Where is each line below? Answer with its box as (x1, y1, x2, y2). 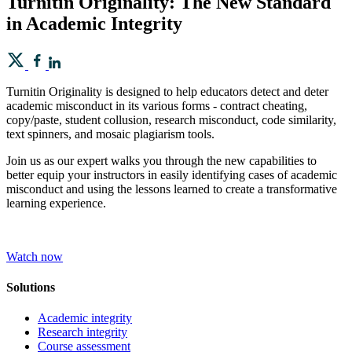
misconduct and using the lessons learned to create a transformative (6, 181, 337, 196)
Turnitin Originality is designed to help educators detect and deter (6, 84, 328, 98)
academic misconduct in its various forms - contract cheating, (6, 98, 307, 112)
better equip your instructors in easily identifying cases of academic (6, 167, 337, 181)
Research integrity (38, 325, 127, 339)
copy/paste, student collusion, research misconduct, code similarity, (6, 112, 336, 126)
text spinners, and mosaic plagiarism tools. (6, 126, 214, 141)
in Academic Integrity (6, 13, 182, 34)
